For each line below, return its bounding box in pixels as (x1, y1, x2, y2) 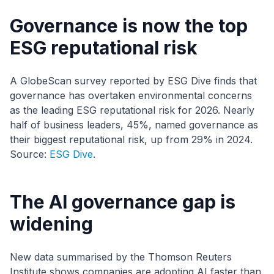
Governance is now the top (10, 15, 248, 37)
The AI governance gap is (10, 191, 235, 213)
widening (10, 213, 93, 235)
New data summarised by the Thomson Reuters (10, 251, 232, 264)
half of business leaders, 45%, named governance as (10, 119, 258, 131)
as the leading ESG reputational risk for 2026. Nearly (10, 104, 254, 117)
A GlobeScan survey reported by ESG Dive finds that (10, 75, 257, 87)
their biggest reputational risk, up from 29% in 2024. (10, 133, 253, 146)
